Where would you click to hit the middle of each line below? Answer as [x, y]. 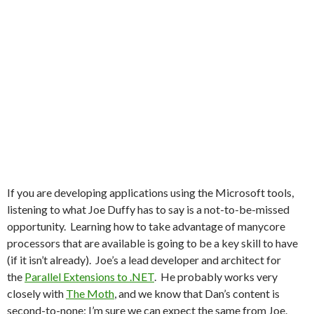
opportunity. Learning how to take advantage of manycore [146, 226]
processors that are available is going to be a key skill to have [152, 243]
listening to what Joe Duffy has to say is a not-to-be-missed [148, 209]
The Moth [90, 293]
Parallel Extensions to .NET [89, 277]
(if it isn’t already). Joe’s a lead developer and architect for [144, 260]
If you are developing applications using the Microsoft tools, [150, 192]
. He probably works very [216, 277]
